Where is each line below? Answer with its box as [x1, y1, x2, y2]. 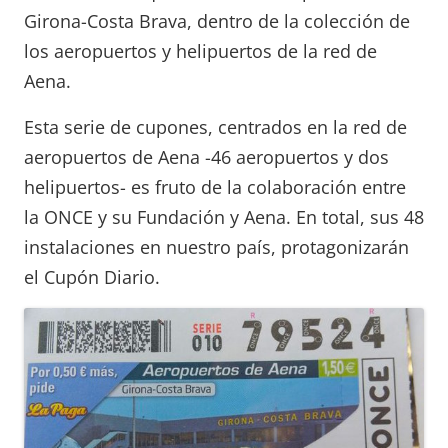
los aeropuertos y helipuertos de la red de [24, 38, 377, 63]
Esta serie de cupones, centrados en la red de [24, 114, 407, 139]
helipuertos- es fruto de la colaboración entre [24, 174, 406, 199]
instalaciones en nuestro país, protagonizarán [24, 234, 409, 259]
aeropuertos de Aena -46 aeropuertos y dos [24, 144, 389, 169]
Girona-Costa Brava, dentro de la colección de [24, 8, 410, 33]
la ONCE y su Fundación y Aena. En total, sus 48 [24, 204, 424, 229]
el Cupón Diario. [24, 264, 160, 289]
